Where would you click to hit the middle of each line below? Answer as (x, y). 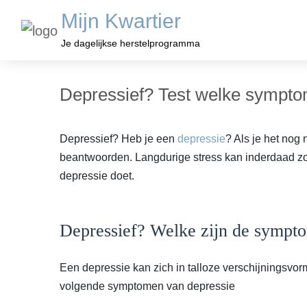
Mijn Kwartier (121, 21)
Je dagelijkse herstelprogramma (131, 43)
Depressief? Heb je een (119, 139)
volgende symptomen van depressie (147, 286)
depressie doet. (97, 176)
